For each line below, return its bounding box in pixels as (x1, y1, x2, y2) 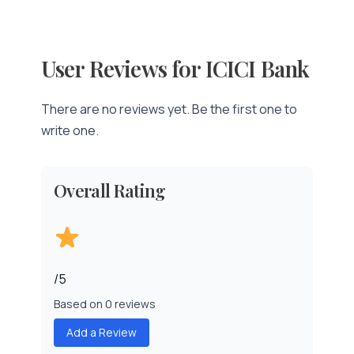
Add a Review (66, 325, 137, 340)
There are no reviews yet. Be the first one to (41, 100, 297, 118)
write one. (41, 122, 99, 139)
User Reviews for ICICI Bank (41, 54, 310, 83)
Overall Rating (54, 179, 166, 202)
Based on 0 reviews (54, 296, 156, 311)
